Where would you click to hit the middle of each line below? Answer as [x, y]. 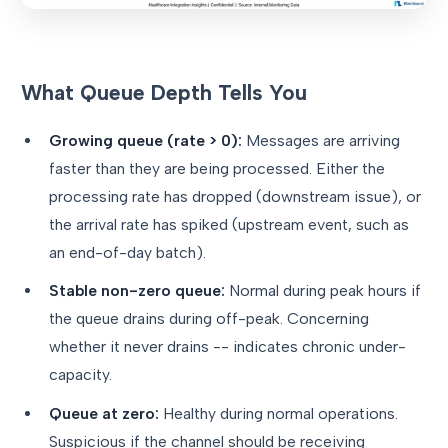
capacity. [80, 375]
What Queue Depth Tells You [164, 92]
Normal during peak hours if [323, 291]
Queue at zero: [104, 413]
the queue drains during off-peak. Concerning [209, 319]
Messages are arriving [321, 140]
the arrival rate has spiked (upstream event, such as [229, 224]
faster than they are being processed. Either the [217, 168]
